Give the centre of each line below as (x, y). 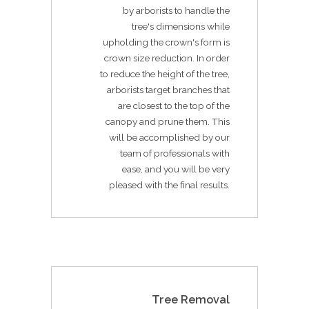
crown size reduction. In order (167, 58)
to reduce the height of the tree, (165, 73)
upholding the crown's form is (166, 42)
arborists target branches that (168, 89)
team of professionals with (175, 153)
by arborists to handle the (176, 10)
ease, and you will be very (176, 169)
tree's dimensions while (181, 26)
